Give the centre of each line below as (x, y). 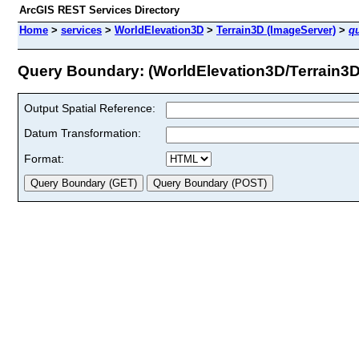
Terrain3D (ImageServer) (276, 30)
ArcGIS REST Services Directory (99, 10)
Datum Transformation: (83, 133)
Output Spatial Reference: (90, 108)
